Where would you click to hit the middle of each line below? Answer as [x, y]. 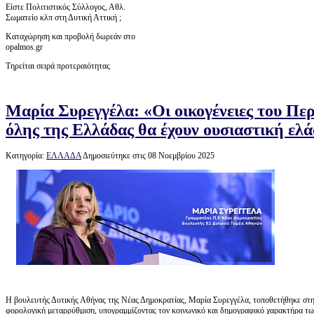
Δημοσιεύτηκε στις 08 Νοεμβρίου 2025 [149, 156]
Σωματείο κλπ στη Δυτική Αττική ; [63, 18]
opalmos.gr [24, 47]
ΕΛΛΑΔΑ [64, 156]
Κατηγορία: [26, 156]
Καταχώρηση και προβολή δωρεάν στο [70, 36]
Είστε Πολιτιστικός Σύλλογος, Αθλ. [66, 7]
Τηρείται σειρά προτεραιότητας [58, 66]
